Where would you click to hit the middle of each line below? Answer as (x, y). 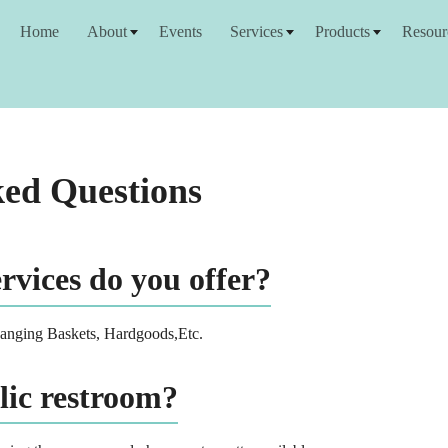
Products (342, 31)
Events (180, 31)
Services (256, 31)
